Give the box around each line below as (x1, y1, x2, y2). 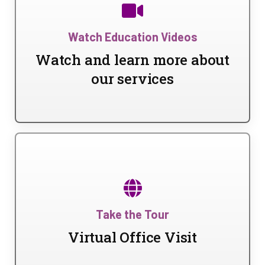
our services (91, 69, 174, 88)
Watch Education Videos (67, 30, 198, 44)
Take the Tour (96, 207, 169, 221)
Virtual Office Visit (67, 228, 198, 247)
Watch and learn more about (35, 50, 230, 69)
